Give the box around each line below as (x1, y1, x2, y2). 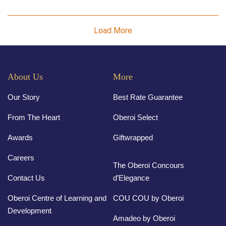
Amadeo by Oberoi (113, 213, 175, 222)
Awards (8, 133, 33, 142)
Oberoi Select (113, 112, 158, 122)
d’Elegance (113, 173, 149, 182)
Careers (8, 153, 34, 162)
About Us (8, 71, 43, 82)
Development (8, 206, 51, 215)
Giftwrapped (113, 133, 153, 142)
